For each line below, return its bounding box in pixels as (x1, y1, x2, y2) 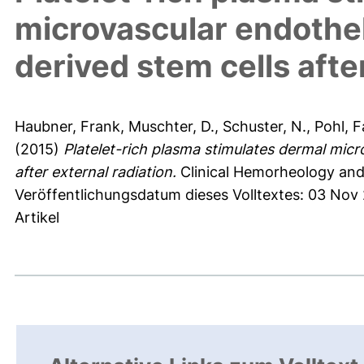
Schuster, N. (223, 118, 306, 136)
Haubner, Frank (15, 118, 120, 136)
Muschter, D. (128, 118, 214, 136)
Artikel (15, 209, 59, 227)
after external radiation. (15, 163, 176, 181)
